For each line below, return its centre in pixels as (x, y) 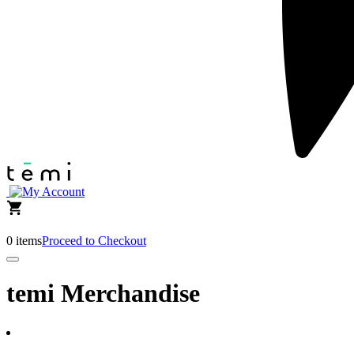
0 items (24, 241)
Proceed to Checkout (94, 241)
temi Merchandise (103, 294)
